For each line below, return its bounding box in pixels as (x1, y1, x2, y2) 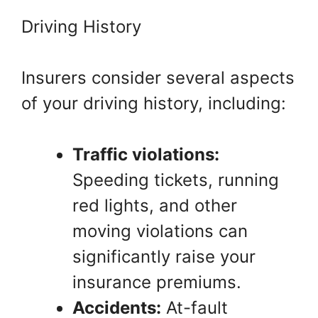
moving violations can (72, 221, 248, 241)
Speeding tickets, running (72, 170, 279, 190)
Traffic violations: (72, 144, 219, 165)
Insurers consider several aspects (21, 67, 295, 88)
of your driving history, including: (21, 93, 286, 114)
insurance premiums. (72, 272, 241, 292)
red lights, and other (72, 195, 237, 216)
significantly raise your (72, 246, 256, 267)
